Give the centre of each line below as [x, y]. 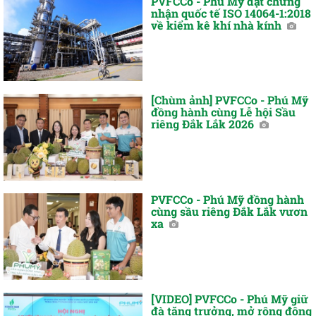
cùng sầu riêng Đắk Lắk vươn [230, 211]
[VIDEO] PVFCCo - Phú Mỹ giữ [230, 298]
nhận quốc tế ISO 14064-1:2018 [231, 13]
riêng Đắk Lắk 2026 [204, 124]
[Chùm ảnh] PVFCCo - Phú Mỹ [230, 100]
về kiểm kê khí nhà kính [218, 25]
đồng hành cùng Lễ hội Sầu [224, 112]
